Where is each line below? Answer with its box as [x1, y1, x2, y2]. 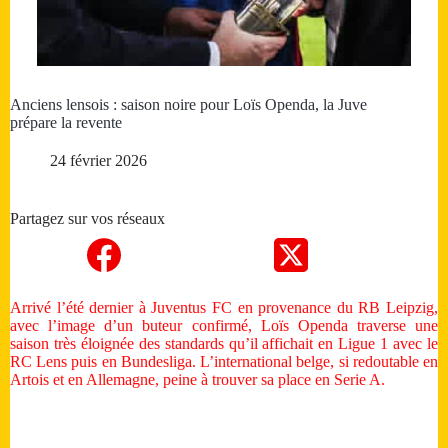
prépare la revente [10, 114, 122, 132]
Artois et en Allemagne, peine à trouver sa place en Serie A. [10, 371, 385, 389]
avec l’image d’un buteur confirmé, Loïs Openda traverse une [10, 317, 438, 335]
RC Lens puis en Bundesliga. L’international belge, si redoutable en [10, 353, 438, 371]
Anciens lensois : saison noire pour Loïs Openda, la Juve [10, 96, 367, 114]
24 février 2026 [50, 152, 147, 170]
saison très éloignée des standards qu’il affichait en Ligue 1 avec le [10, 335, 438, 353]
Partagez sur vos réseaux [10, 210, 165, 228]
